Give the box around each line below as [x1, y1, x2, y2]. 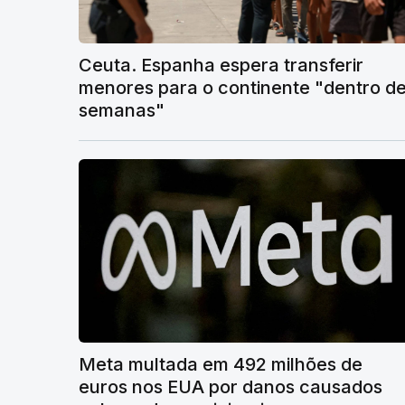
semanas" [79, 99, 165, 121]
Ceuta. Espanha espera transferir [79, 53, 363, 76]
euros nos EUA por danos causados [79, 375, 382, 398]
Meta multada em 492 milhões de [79, 353, 363, 375]
